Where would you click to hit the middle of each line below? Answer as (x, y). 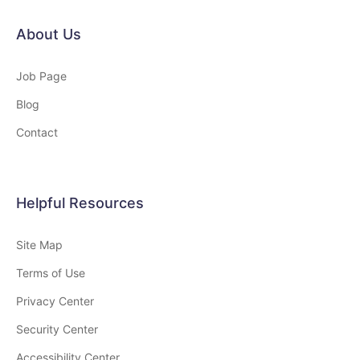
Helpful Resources (80, 203)
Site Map (39, 245)
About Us (49, 35)
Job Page (41, 76)
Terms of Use (51, 273)
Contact (37, 133)
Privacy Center (55, 301)
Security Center (57, 329)
